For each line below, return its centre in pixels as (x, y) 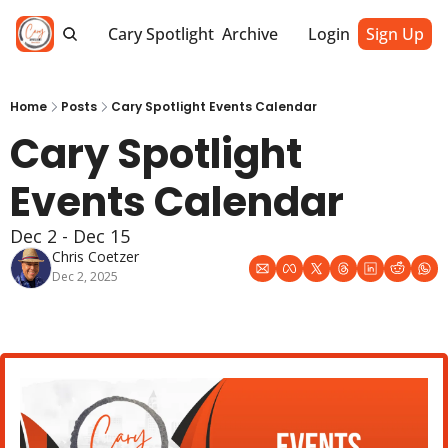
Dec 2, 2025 (85, 276)
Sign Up (395, 34)
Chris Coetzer (95, 256)
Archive (250, 34)
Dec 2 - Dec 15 (70, 236)
